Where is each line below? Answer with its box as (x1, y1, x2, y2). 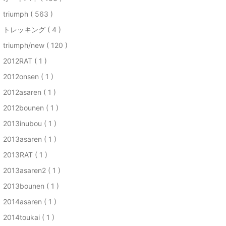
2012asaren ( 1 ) (3, 88, 56, 96)
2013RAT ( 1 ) (3, 150, 47, 159)
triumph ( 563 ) (3, 10, 53, 18)
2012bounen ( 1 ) (3, 103, 59, 112)
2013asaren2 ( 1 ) (3, 166, 61, 175)
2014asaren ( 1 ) (3, 197, 56, 206)
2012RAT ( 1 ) (3, 56, 47, 65)
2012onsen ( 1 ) (3, 72, 53, 81)
